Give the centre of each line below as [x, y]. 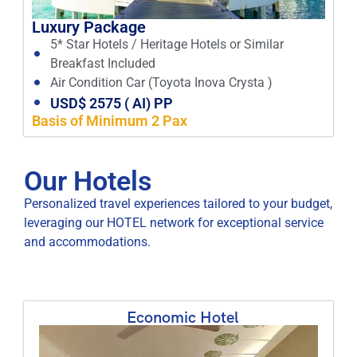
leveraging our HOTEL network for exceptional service [174, 222]
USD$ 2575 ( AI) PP [111, 103]
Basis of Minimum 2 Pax [110, 120]
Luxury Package [89, 27]
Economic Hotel [182, 317]
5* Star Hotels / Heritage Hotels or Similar [167, 44]
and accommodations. [87, 241]
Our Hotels [88, 181]
